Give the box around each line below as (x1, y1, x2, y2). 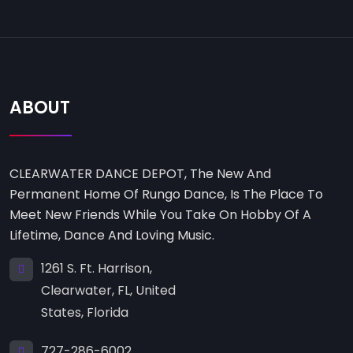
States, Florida (41, 303, 128, 321)
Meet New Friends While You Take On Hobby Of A (9, 205, 311, 224)
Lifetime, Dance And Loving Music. (9, 225, 214, 244)
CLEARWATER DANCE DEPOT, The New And (9, 164, 271, 183)
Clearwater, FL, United (41, 281, 176, 299)
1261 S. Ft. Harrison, (41, 258, 152, 277)
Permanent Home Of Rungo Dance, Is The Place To (9, 184, 323, 203)
